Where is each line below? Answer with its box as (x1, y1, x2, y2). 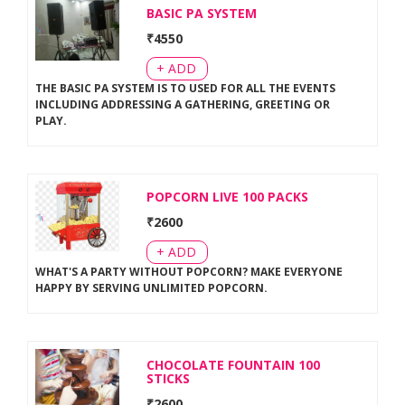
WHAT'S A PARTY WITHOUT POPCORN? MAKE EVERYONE (34, 264, 343, 280)
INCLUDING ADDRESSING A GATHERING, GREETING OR (34, 96, 330, 112)
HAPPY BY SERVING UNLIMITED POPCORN (34, 280, 264, 297)
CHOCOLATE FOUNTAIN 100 (146, 355, 321, 373)
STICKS (146, 369, 191, 387)
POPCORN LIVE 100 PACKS (146, 188, 309, 206)
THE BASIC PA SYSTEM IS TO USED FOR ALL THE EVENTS (34, 80, 335, 96)
